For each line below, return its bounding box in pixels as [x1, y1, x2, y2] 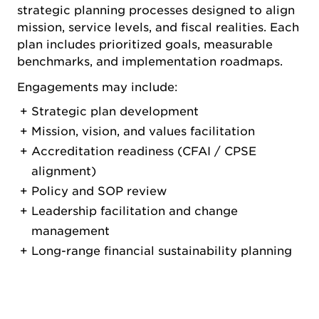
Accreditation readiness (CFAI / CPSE [31, 145, 256, 159]
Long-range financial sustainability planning [31, 244, 292, 258]
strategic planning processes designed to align [17, 4, 295, 18]
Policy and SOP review [31, 184, 167, 199]
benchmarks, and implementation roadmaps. [17, 55, 283, 69]
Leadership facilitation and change [31, 204, 238, 219]
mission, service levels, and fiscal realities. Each [17, 21, 299, 35]
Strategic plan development [31, 105, 199, 119]
